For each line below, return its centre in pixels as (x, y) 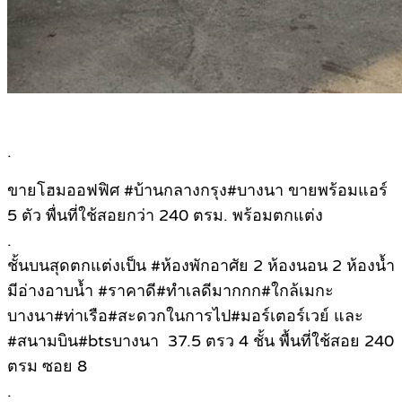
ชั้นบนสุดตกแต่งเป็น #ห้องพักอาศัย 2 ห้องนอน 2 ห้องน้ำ (201, 266)
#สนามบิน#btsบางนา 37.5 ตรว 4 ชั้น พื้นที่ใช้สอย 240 (201, 341)
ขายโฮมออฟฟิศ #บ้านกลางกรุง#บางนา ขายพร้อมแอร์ (197, 191)
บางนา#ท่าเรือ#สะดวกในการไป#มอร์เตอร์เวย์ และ (185, 316)
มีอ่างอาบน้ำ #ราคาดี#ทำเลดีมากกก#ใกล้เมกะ (170, 291)
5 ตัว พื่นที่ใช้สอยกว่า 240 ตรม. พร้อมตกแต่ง (165, 216)
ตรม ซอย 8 (47, 367)
